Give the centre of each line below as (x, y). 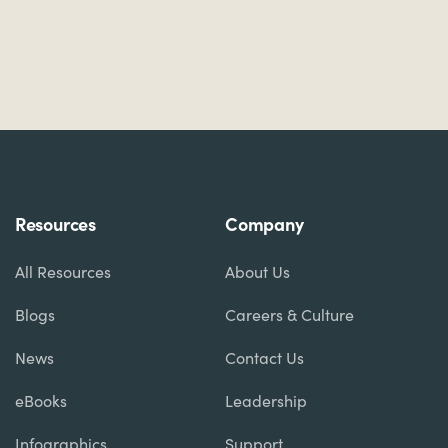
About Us (257, 271)
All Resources (62, 271)
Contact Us (264, 357)
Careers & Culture (289, 314)
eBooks (40, 400)
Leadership (266, 400)
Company (264, 223)
